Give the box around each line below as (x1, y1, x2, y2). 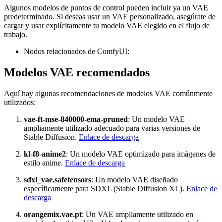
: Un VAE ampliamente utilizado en (82, 210, 193, 219)
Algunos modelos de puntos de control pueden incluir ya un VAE (4, 3, 208, 12)
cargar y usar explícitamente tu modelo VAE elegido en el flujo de (4, 21, 210, 30)
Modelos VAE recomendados (4, 66, 150, 79)
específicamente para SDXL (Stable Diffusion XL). (24, 184, 186, 193)
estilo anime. (24, 159, 65, 167)
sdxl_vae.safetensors (24, 175, 91, 184)
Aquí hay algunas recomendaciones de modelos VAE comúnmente (4, 89, 213, 98)
